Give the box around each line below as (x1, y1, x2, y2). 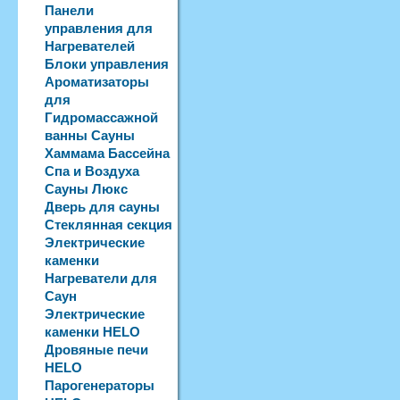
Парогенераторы (45, 378, 154, 393)
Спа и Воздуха (45, 163, 139, 179)
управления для (45, 21, 153, 36)
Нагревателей (45, 38, 135, 54)
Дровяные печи (45, 342, 148, 357)
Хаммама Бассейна (45, 146, 170, 161)
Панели (45, 3, 94, 18)
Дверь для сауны (45, 199, 160, 214)
